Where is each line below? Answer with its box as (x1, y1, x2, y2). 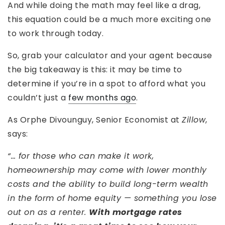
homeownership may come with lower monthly (8, 164, 207, 176)
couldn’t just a (8, 92, 68, 104)
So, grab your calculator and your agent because (8, 50, 212, 62)
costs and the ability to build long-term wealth (8, 178, 208, 190)
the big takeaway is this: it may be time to (8, 64, 182, 76)
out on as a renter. (8, 206, 89, 218)
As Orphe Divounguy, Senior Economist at (8, 114, 182, 126)
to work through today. (8, 28, 103, 40)
